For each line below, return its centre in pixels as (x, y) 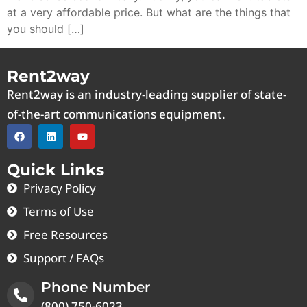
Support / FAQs (63, 258)
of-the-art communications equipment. (116, 114)
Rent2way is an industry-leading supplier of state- (147, 95)
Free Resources (65, 235)
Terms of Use (58, 212)
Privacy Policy (59, 188)
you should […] (46, 29)
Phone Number (96, 287)
